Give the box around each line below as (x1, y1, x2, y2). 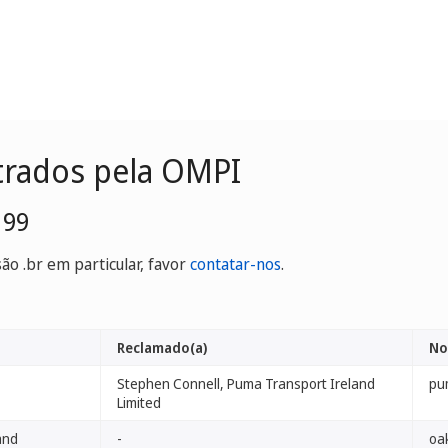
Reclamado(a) (117, 338, 207, 357)
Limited (117, 393, 161, 412)
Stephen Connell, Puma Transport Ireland (117, 374, 375, 393)
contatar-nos (190, 253, 281, 275)
